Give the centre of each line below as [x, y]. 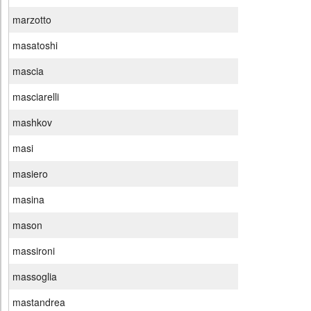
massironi [34, 251]
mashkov [32, 123]
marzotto [32, 20]
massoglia [35, 277]
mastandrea [39, 302]
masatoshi [35, 45]
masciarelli [36, 97]
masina [28, 200]
